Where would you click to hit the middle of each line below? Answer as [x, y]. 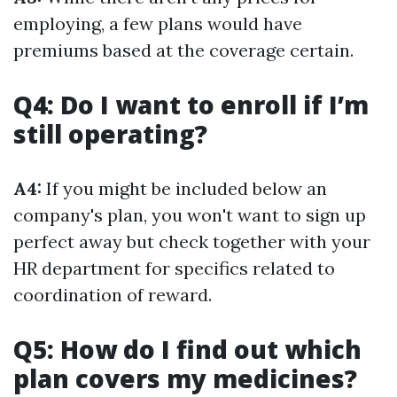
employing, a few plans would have [158, 23]
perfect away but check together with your [192, 241]
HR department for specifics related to [174, 268]
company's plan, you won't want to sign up [190, 215]
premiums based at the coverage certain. [183, 50]
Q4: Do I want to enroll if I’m [191, 105]
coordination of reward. [113, 295]
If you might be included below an [184, 188]
